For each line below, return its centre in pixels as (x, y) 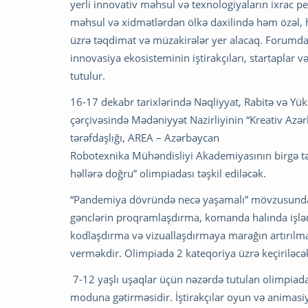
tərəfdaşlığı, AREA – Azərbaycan (145, 138)
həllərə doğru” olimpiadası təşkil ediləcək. (168, 174)
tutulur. (88, 76)
